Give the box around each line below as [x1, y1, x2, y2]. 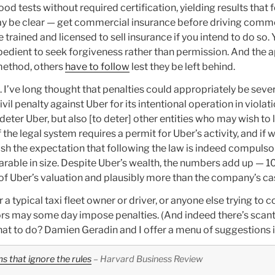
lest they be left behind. [130, 61, 235, 73]
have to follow [65, 61, 130, 73]
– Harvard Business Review [91, 254, 203, 265]
